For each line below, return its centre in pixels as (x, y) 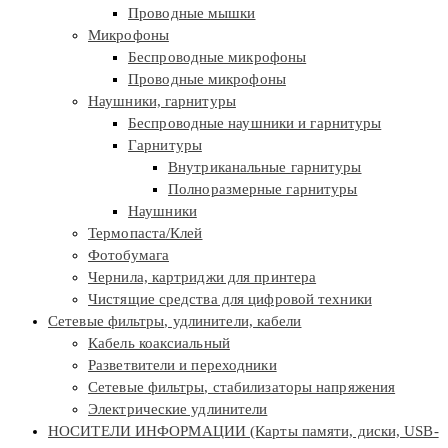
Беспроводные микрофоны (217, 57)
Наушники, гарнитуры (162, 101)
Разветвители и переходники (182, 365)
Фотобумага (128, 255)
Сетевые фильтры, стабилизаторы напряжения (242, 387)
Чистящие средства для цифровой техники (230, 299)
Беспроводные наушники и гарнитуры (255, 123)
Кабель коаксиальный (159, 343)
